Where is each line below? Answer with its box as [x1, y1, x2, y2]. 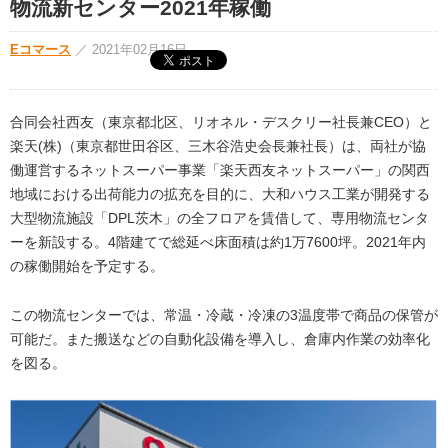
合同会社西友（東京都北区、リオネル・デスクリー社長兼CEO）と [10, 114, 432, 131]
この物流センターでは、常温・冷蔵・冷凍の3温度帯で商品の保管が [10, 306, 438, 323]
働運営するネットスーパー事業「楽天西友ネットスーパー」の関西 [10, 162, 430, 179]
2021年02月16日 [92, 43, 187, 58]
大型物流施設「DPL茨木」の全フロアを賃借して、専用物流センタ [10, 210, 429, 227]
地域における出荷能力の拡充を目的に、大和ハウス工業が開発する [10, 186, 430, 203]
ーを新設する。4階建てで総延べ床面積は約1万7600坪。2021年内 [10, 234, 426, 251]
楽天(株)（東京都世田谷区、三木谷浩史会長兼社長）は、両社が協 [10, 138, 426, 155]
